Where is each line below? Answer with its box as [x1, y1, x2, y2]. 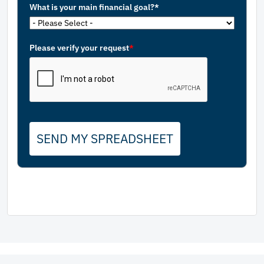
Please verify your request [29, 42, 129, 54]
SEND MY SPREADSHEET [37, 130, 173, 147]
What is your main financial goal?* [29, 2, 159, 13]
